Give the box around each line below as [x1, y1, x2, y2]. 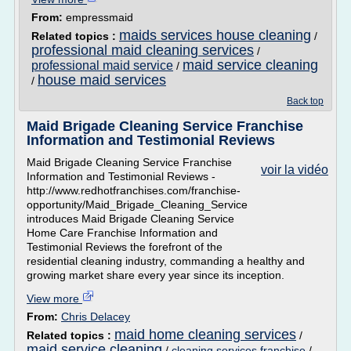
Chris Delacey [61, 310, 130, 323]
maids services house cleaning [119, 27, 311, 43]
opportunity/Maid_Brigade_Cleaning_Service [27, 198, 248, 211]
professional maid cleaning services [31, 42, 254, 58]
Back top [287, 96, 324, 107]
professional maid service [31, 59, 173, 72]
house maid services [38, 72, 166, 88]
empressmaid [66, 11, 133, 24]
